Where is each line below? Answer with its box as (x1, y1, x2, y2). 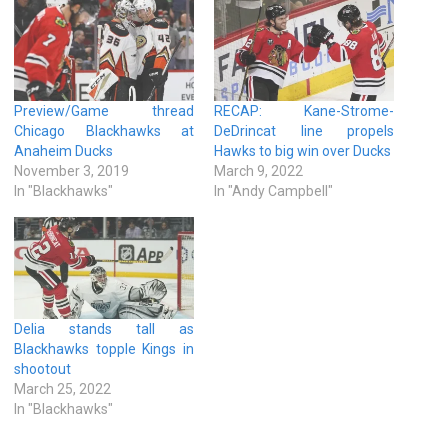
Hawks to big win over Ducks (214, 142, 391, 159)
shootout (14, 361, 71, 378)
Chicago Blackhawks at (14, 122, 194, 139)
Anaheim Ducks (14, 142, 113, 159)
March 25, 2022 (14, 381, 111, 398)
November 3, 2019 (14, 162, 129, 179)
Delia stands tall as (14, 321, 194, 338)
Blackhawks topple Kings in (14, 341, 194, 358)
